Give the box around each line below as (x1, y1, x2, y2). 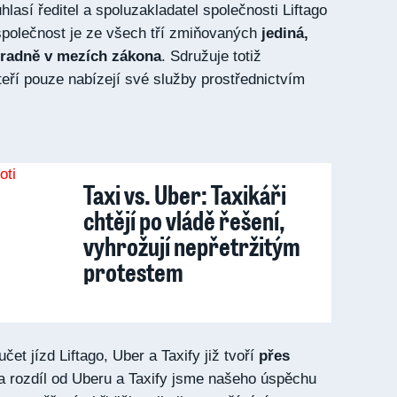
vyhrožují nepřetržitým (83, 228, 300, 263)
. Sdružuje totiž (161, 48, 261, 65)
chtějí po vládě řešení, (83, 202, 285, 237)
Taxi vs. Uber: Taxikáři (83, 176, 286, 212)
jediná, (261, 25, 308, 42)
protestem (83, 253, 183, 289)
